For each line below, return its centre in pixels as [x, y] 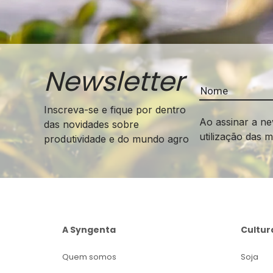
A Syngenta [89, 230]
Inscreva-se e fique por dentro [115, 110]
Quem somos [89, 257]
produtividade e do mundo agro [116, 139]
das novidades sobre [91, 124]
